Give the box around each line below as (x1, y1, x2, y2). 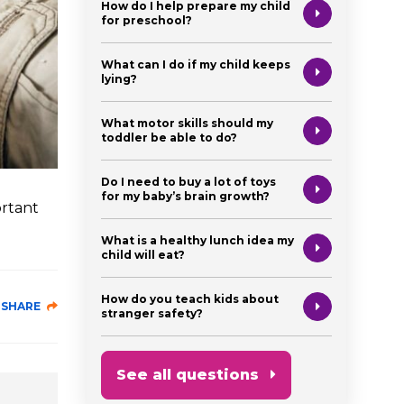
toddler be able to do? (101, 130, 237, 144)
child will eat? (101, 247, 185, 262)
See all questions (116, 365, 259, 383)
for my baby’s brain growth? (101, 188, 270, 203)
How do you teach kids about (101, 291, 279, 306)
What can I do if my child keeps (101, 57, 290, 71)
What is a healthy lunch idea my (101, 233, 294, 247)
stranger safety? (101, 306, 203, 320)
